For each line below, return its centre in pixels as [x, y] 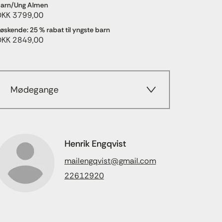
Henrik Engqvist [95, 144]
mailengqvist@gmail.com [110, 161]
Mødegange [34, 90]
